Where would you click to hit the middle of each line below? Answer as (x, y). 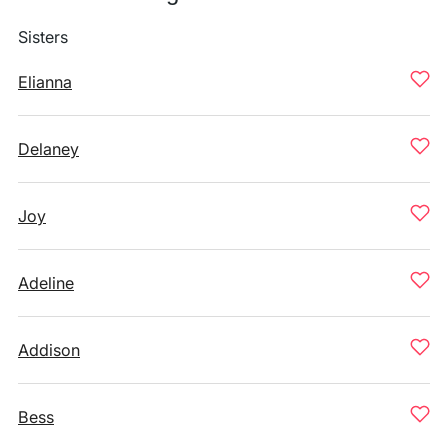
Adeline (46, 283)
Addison (49, 350)
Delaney (48, 149)
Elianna (45, 82)
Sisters (43, 37)
